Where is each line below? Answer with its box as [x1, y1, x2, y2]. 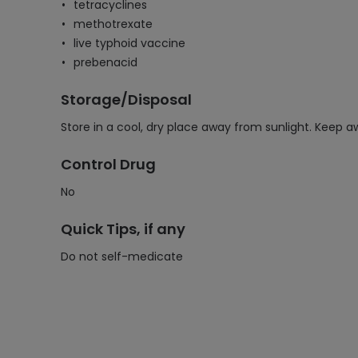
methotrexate [74, 16, 153, 32]
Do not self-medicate [61, 249, 183, 265]
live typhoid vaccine [74, 35, 185, 51]
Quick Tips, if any [61, 219, 185, 239]
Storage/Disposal [61, 89, 192, 109]
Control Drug [61, 154, 156, 174]
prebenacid [74, 54, 137, 70]
